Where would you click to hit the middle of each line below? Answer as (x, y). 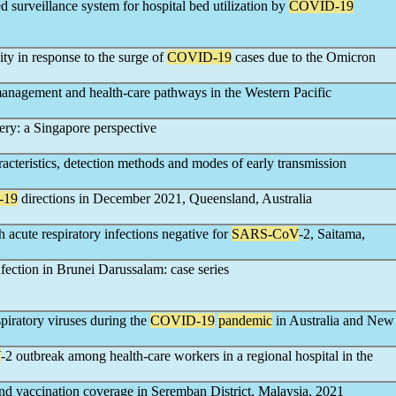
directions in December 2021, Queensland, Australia (165, 198)
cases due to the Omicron (304, 57)
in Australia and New (333, 320)
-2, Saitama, (332, 234)
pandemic (245, 320)
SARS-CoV (265, 234)
